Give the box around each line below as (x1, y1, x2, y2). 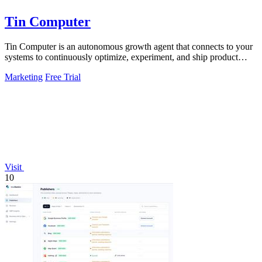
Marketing (5, 72, 43, 82)
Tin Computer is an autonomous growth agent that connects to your (5, 42, 253, 52)
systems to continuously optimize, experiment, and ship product (5, 52, 238, 63)
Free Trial (45, 72, 81, 82)
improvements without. (5, 63, 89, 73)
